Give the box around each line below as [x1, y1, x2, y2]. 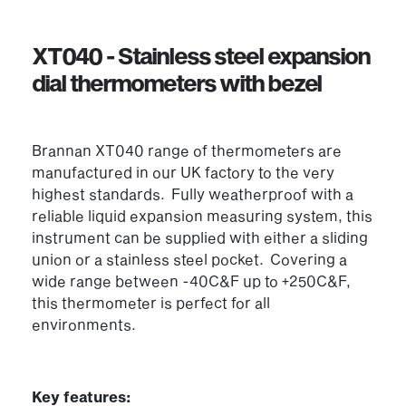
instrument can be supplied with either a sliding [32, 227, 368, 246]
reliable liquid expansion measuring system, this [32, 206, 372, 224]
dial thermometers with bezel [32, 68, 323, 96]
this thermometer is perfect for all [32, 293, 270, 311]
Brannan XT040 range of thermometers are [32, 140, 342, 159]
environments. [32, 314, 136, 333]
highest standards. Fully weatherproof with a [32, 184, 353, 202]
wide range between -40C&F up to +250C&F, [32, 271, 351, 289]
